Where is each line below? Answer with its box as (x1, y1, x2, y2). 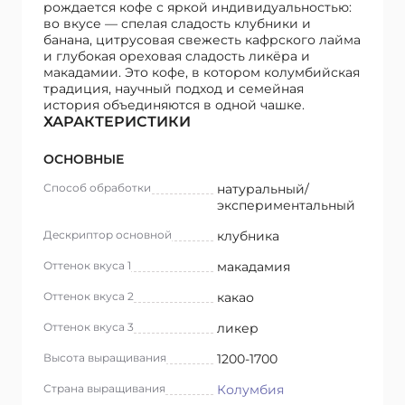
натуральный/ (217, 181, 309, 198)
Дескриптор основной (43, 228, 172, 242)
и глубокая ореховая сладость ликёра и (43, 48, 310, 65)
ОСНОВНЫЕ (43, 151, 124, 168)
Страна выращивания (43, 381, 165, 396)
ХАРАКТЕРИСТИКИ (43, 113, 191, 131)
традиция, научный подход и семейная (43, 80, 304, 98)
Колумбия (217, 381, 284, 399)
